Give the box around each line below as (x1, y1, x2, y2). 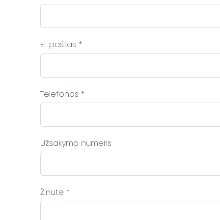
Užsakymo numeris (40, 137, 111, 149)
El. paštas (40, 39, 79, 51)
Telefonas (40, 88, 81, 100)
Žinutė (40, 187, 66, 198)
